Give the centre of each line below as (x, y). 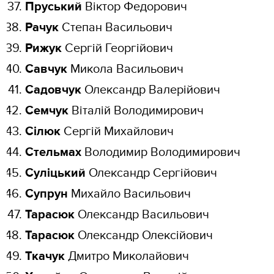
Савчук (46, 69)
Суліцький (56, 173)
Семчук (49, 111)
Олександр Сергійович (152, 173)
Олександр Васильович (142, 215)
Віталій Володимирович (138, 111)
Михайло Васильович (131, 194)
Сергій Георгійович (118, 49)
